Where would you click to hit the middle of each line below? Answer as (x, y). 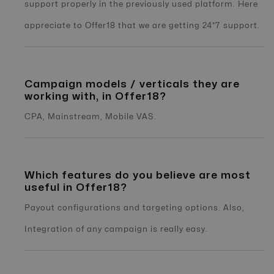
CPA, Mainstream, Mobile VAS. (91, 117)
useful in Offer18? (76, 187)
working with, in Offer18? (95, 96)
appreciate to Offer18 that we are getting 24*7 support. (142, 25)
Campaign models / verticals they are (132, 84)
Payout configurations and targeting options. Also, (135, 208)
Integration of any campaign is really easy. (116, 229)
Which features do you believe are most (138, 175)
